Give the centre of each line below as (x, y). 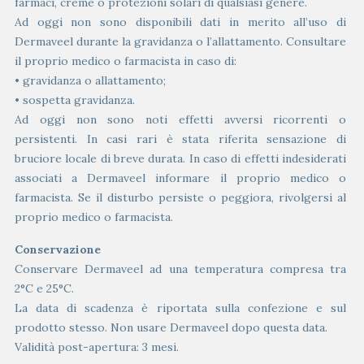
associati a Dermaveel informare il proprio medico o (180, 178)
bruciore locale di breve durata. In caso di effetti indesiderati (180, 158)
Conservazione (58, 249)
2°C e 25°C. (44, 288)
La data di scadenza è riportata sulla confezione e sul (180, 308)
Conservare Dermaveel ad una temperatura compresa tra (180, 269)
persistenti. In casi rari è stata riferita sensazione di (180, 139)
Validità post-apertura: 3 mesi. (97, 347)
